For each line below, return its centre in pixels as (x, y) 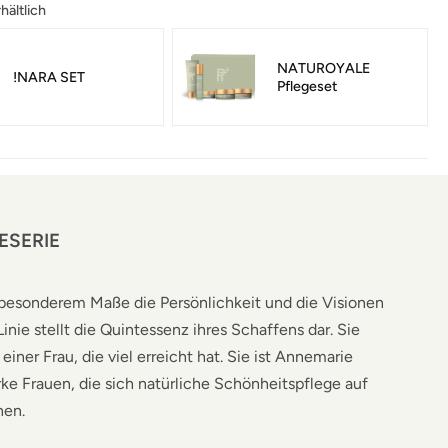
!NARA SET (49, 76)
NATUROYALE (323, 67)
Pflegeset (307, 85)
